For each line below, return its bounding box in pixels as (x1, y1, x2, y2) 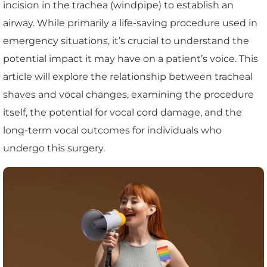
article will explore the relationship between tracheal (3, 71, 253, 83)
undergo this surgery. (3, 142, 105, 154)
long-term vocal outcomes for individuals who (3, 125, 222, 136)
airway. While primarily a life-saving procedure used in (3, 17, 257, 29)
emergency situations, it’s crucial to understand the (3, 35, 249, 47)
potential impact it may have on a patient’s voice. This (3, 53, 258, 65)
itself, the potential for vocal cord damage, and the (3, 107, 242, 119)
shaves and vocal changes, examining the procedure (3, 89, 254, 101)
